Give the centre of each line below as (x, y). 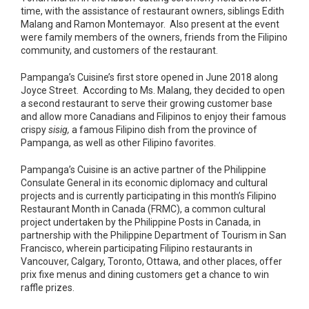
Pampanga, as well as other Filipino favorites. (118, 142)
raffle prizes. (48, 287)
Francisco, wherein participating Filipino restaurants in (137, 248)
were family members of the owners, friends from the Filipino (154, 37)
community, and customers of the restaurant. (119, 50)
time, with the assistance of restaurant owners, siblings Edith (152, 11)
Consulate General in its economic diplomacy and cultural (144, 182)
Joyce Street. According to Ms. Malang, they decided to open (153, 90)
